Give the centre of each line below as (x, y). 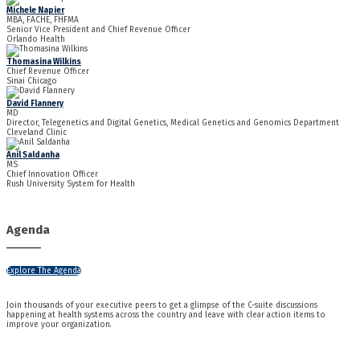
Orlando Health (36, 40)
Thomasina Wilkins (44, 62)
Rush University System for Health (71, 184)
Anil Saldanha (33, 155)
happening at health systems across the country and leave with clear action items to (166, 315)
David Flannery (35, 104)
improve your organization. (59, 324)
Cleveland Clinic (37, 133)
